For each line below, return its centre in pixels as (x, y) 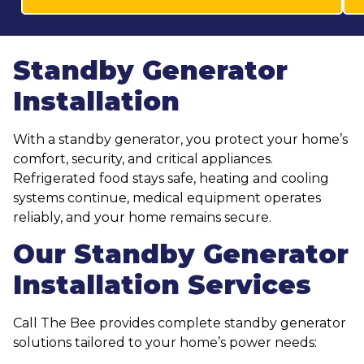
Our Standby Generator (181, 253)
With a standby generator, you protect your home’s (180, 139)
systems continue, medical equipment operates (167, 197)
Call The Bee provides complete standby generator (180, 323)
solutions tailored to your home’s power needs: (165, 342)
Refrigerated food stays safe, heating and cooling (171, 178)
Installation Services (162, 284)
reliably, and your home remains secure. (142, 217)
